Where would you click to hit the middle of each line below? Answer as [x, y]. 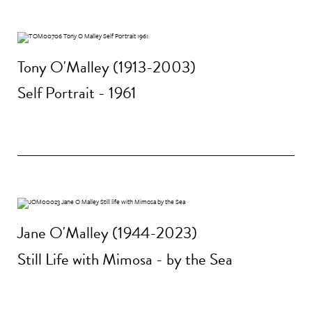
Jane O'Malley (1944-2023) [107, 233]
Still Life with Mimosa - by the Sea [125, 259]
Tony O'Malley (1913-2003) [107, 67]
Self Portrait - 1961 [77, 93]
